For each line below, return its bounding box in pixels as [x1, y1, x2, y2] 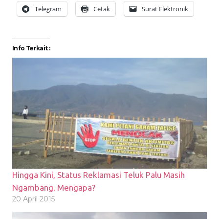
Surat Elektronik [142, 4, 188, 13]
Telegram [35, 4, 62, 13]
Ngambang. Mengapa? [12, 182, 95, 192]
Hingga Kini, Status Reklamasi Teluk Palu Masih [12, 170, 185, 179]
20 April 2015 [12, 194, 55, 203]
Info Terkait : [12, 44, 50, 52]
